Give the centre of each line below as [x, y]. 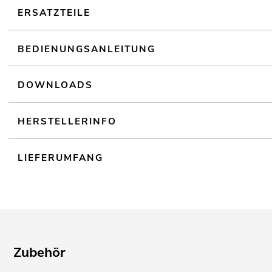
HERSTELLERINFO [67, 121]
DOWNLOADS [56, 85]
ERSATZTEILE [54, 12]
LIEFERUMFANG [61, 158]
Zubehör [40, 253]
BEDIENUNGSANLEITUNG [87, 49]
